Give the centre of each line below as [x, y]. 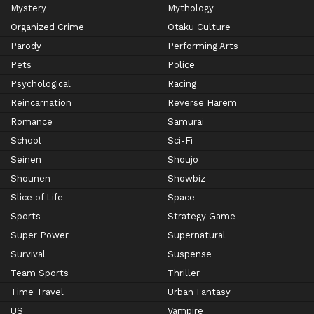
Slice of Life [37, 198]
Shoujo [183, 160]
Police [181, 65]
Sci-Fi [180, 141]
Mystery [28, 8]
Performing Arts [203, 46]
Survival [28, 254]
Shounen [30, 179]
